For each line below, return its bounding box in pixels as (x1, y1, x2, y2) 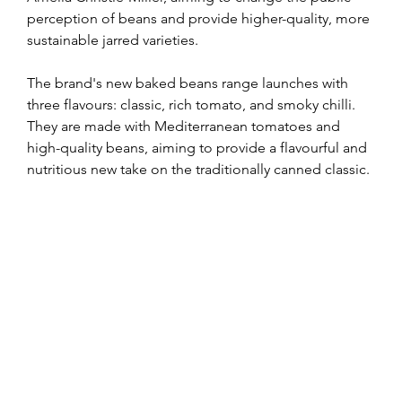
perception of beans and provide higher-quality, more (27, 9, 373, 27)
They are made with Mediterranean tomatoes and (27, 117, 344, 135)
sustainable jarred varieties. (27, 31, 198, 48)
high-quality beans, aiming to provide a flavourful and (27, 138, 371, 156)
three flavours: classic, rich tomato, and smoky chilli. (27, 95, 359, 113)
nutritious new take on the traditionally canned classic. (27, 160, 370, 178)
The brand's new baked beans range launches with (27, 74, 352, 92)
